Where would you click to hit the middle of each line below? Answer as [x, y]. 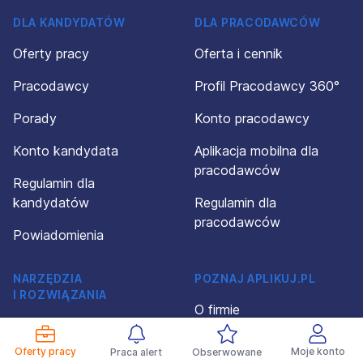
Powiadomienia [58, 235]
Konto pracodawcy [252, 118]
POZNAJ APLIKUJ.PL [255, 278]
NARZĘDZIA [48, 278]
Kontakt [218, 342]
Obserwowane [227, 352]
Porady [35, 118]
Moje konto [318, 351]
